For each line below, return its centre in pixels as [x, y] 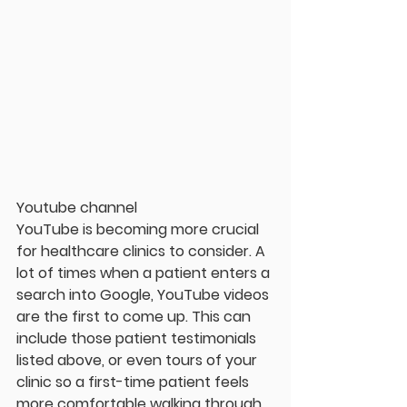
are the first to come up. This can [135, 316]
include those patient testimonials [138, 338]
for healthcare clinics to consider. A [143, 251]
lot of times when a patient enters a [145, 273]
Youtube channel [77, 207]
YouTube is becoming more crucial [139, 229]
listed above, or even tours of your [139, 360]
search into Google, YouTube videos [144, 294]
